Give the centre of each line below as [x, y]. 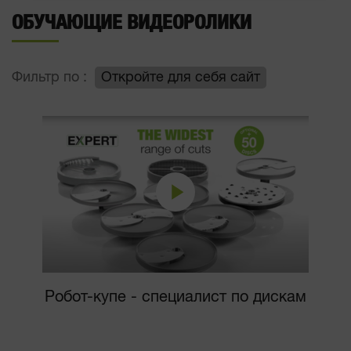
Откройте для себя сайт [181, 77]
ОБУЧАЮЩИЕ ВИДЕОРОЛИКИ [132, 22]
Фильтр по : [49, 77]
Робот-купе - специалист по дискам [175, 297]
